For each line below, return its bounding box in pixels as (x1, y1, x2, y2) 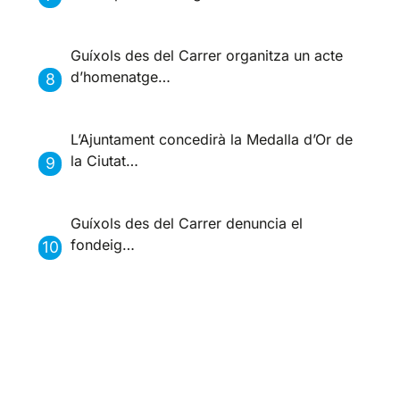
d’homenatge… (71, 68, 171, 87)
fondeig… (71, 236, 136, 254)
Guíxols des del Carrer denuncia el (71, 214, 304, 233)
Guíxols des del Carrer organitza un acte (71, 46, 344, 65)
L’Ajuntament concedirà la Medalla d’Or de (71, 130, 354, 149)
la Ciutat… (71, 152, 139, 171)
